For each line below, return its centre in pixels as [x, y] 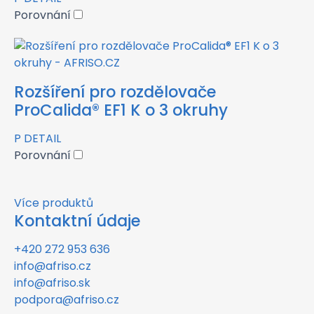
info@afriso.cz [53, 266]
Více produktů [54, 203]
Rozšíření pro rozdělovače [115, 91]
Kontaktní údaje [77, 221]
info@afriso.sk [52, 283]
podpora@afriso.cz [67, 300]
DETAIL [42, 138]
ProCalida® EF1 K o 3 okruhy [121, 110]
